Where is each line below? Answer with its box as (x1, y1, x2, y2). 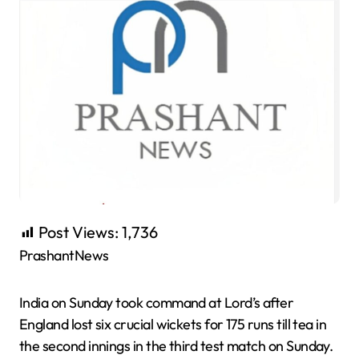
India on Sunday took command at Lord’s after (19, 292, 294, 312)
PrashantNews (27, 245, 109, 264)
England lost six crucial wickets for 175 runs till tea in (19, 314, 327, 333)
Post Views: (38, 221, 119, 242)
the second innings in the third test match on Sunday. (19, 336, 333, 355)
